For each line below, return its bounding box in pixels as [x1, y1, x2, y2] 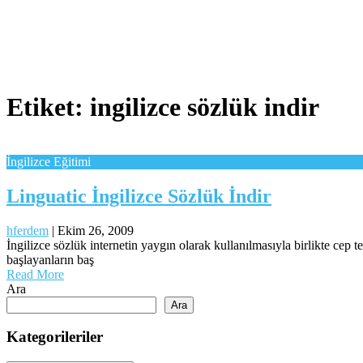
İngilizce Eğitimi [6, 154, 91, 169]
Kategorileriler [6, 328, 103, 346]
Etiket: [6, 92, 90, 122]
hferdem [6, 223, 49, 237]
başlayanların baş [6, 252, 94, 267]
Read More [6, 267, 64, 281]
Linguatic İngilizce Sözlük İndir [6, 185, 271, 207]
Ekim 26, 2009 [58, 223, 134, 237]
